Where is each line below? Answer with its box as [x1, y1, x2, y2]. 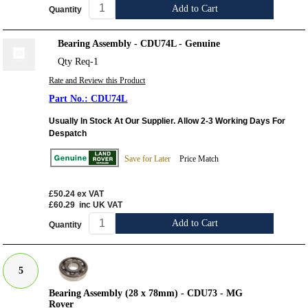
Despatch [49, 128, 87, 138]
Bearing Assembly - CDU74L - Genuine [58, 38, 221, 49]
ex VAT [77, 189, 104, 199]
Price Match [179, 153, 219, 164]
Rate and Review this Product [49, 75, 146, 85]
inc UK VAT [79, 200, 123, 210]
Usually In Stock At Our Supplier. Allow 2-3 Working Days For [49, 115, 286, 126]
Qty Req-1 [58, 56, 99, 67]
